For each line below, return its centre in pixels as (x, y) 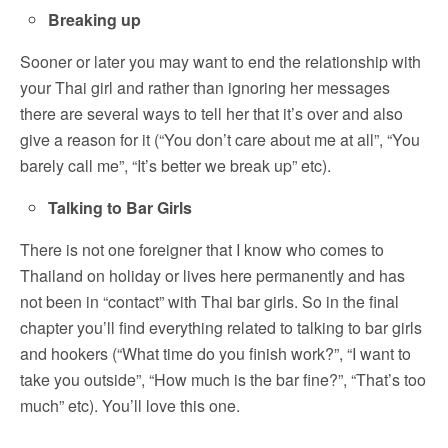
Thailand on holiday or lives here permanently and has (212, 275)
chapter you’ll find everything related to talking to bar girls (221, 327)
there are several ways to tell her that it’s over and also (211, 113)
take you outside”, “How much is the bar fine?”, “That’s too (223, 379)
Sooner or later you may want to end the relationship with (220, 61)
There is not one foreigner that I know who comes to (202, 249)
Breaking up (95, 19)
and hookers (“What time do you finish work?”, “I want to (215, 353)
